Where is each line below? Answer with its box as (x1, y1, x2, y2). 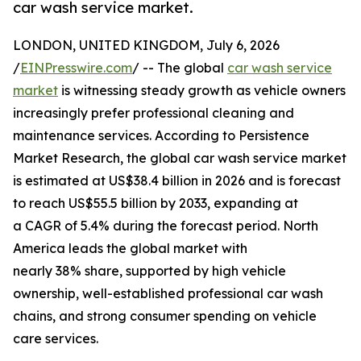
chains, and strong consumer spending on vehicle (13, 308, 317, 325)
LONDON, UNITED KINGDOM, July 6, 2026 (13, 37, 280, 54)
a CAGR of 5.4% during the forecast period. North (13, 218, 318, 234)
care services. (13, 330, 98, 347)
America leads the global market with (13, 240, 247, 257)
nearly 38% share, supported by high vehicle (13, 263, 286, 280)
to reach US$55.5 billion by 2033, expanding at (13, 195, 298, 212)
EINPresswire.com (20, 60, 132, 77)
